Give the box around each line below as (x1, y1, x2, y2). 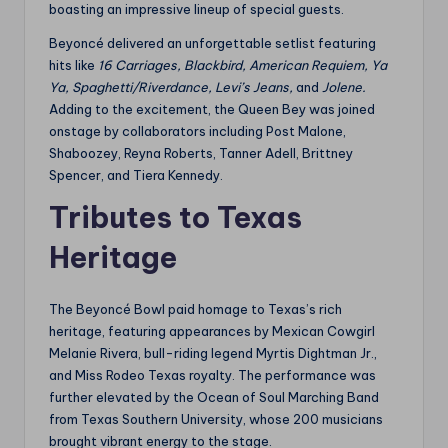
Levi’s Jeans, (215, 79, 293, 96)
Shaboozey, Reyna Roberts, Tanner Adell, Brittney (49, 145, 353, 162)
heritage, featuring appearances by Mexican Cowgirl (49, 323, 375, 340)
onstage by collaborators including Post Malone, (49, 123, 346, 140)
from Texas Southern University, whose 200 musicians (49, 411, 383, 428)
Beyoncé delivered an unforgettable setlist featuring (49, 35, 376, 52)
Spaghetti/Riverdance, (72, 79, 212, 96)
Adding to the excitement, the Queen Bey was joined (49, 101, 375, 118)
